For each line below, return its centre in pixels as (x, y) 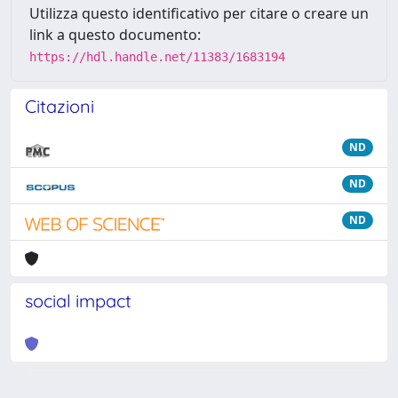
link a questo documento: (115, 35)
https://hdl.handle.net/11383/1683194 (157, 57)
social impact (78, 301)
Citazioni (60, 106)
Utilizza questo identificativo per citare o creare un (199, 13)
